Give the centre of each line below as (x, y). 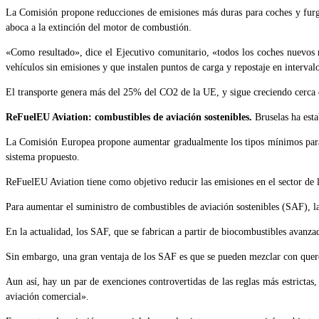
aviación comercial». (47, 296)
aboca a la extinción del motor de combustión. (99, 27)
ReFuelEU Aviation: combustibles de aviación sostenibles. (130, 117)
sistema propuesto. (43, 157)
